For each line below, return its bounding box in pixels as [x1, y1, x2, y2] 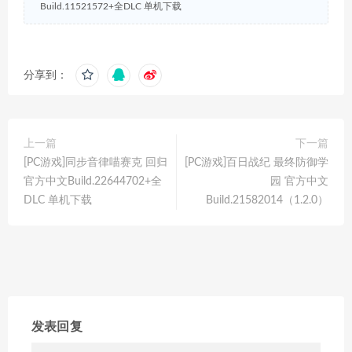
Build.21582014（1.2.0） [206, 194, 328, 206]
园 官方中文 [270, 175, 328, 187]
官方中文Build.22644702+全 [24, 175, 162, 187]
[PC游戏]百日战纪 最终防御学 [185, 156, 328, 168]
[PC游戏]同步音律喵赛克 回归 [24, 156, 167, 168]
